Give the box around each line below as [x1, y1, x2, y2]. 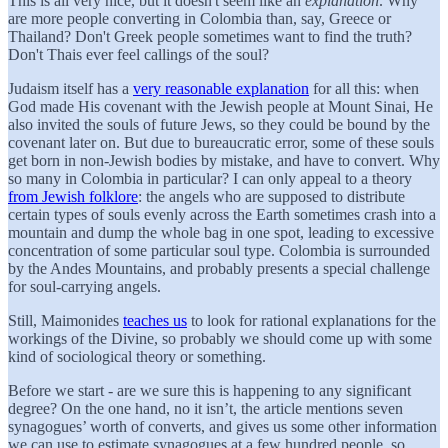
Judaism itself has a [8, 79, 133, 97]
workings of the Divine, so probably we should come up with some [8, 329, 432, 347]
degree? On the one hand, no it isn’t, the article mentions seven [8, 399, 403, 417]
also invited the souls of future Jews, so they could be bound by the [8, 115, 430, 133]
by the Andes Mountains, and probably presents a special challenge [8, 259, 430, 277]
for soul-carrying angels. [8, 277, 161, 295]
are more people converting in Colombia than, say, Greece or [8, 9, 391, 27]
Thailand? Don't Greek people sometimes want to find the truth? [8, 27, 412, 45]
